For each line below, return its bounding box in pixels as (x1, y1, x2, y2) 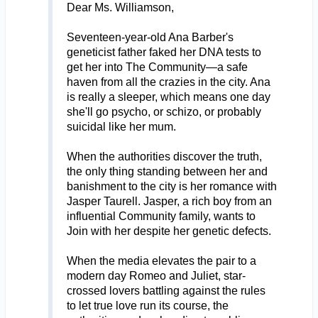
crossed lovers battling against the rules (66, 284, 265, 297)
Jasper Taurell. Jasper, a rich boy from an (66, 194, 272, 207)
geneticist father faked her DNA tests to (66, 45, 261, 58)
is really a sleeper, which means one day (66, 90, 270, 103)
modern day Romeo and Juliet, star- (66, 269, 246, 282)
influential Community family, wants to (66, 209, 256, 222)
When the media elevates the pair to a (66, 254, 256, 267)
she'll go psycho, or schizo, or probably (66, 105, 261, 118)
